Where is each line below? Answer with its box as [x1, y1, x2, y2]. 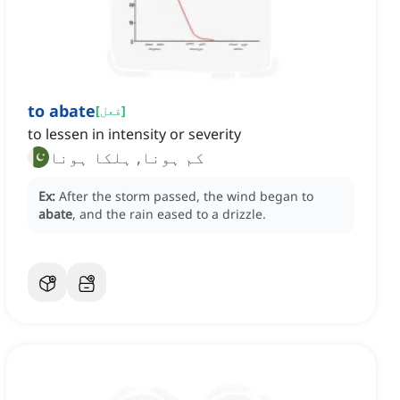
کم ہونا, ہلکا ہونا [49, 146, 204, 169]
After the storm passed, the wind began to [59, 187, 313, 205]
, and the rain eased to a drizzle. [72, 205, 266, 223]
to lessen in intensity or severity [28, 124, 241, 145]
